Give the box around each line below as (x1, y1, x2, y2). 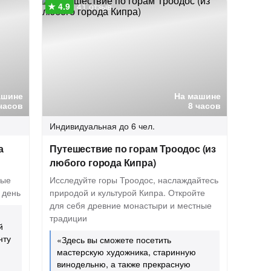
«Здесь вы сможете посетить (57, 233, 172, 246)
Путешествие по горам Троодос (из (50, 142, 216, 155)
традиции (50, 212, 88, 224)
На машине (174, 90, 221, 102)
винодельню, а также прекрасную (57, 258, 191, 270)
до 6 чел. (119, 120, 155, 132)
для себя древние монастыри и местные (50, 199, 212, 211)
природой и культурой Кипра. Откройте (50, 186, 206, 198)
